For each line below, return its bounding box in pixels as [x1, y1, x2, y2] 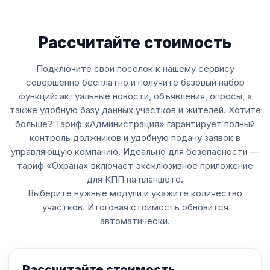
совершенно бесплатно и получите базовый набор [25, 77, 245, 88]
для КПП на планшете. [87, 174, 183, 185]
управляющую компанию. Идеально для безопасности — [11, 146, 259, 157]
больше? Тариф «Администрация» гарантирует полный [15, 118, 255, 130]
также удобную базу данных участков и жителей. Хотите [9, 104, 261, 116]
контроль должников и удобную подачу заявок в [30, 132, 240, 143]
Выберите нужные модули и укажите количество [28, 187, 242, 199]
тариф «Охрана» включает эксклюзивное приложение [17, 160, 253, 171]
